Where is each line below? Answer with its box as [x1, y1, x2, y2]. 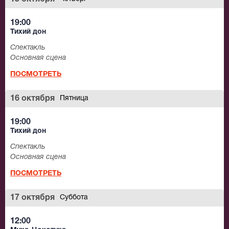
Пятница [60, 95, 88, 102]
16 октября [10, 95, 55, 103]
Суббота [60, 194, 88, 201]
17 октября [10, 194, 55, 202]
